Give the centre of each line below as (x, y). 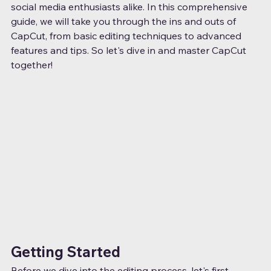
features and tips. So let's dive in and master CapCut (130, 51)
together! (32, 65)
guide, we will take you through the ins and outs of (125, 21)
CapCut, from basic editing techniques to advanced (127, 36)
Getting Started (66, 252)
